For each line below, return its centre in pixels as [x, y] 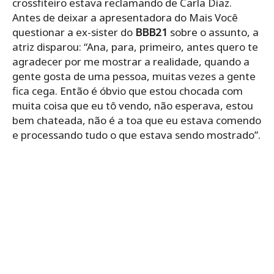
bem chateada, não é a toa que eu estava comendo [137, 120]
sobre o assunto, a [213, 32]
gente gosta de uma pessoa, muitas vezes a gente [134, 76]
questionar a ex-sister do [74, 32]
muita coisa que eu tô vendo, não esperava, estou [133, 106]
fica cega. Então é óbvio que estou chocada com [128, 91]
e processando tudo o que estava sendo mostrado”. [136, 135]
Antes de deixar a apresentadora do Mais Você [125, 18]
